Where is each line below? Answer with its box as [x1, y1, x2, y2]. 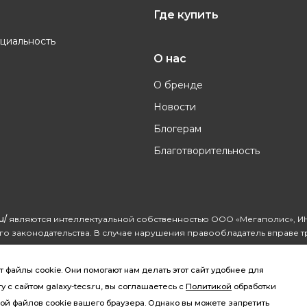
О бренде [153, 79, 203, 91]
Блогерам [153, 123, 201, 135]
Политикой [186, 282, 232, 291]
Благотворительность [153, 145, 260, 157]
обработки [232, 282, 276, 291]
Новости [153, 101, 196, 113]
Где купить [153, 8, 219, 21]
